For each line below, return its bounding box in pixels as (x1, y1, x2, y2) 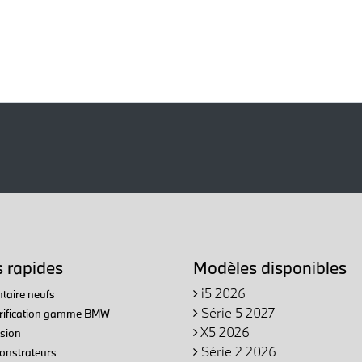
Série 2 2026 (198, 342, 276, 360)
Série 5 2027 (198, 303, 275, 321)
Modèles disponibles (193, 255, 347, 279)
